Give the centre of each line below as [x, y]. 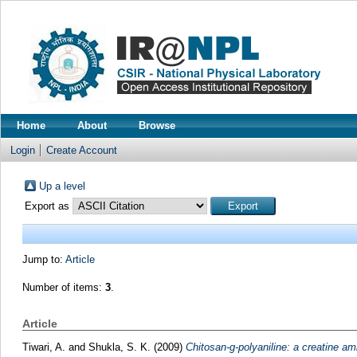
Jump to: [43, 259]
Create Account [82, 150]
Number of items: [63, 287]
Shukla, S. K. [121, 347]
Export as [48, 206]
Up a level [62, 186]
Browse [157, 126]
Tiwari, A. [45, 347]
